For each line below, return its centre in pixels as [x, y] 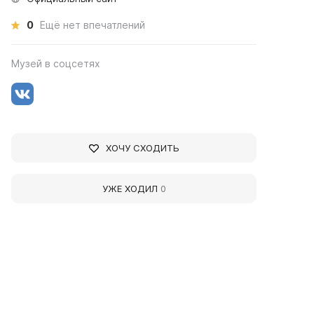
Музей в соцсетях [56, 63]
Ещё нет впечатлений [93, 25]
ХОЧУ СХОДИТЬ [142, 148]
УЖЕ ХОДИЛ [131, 189]
